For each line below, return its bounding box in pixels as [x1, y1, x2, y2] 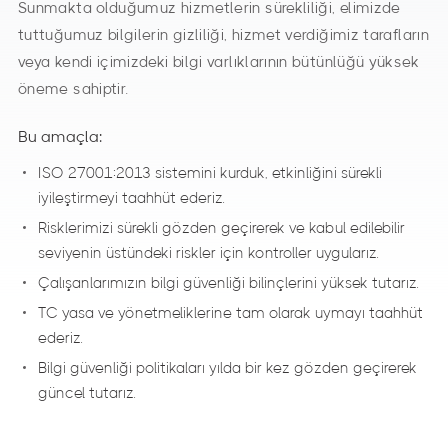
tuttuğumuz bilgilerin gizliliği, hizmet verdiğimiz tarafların [18, 28, 429, 43]
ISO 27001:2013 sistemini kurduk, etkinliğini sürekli [38, 166, 382, 181]
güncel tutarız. [38, 386, 136, 401]
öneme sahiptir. [18, 82, 129, 97]
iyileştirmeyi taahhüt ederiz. [38, 191, 225, 206]
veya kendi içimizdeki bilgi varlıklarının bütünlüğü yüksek [18, 55, 419, 70]
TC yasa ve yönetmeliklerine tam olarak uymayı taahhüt [38, 306, 423, 321]
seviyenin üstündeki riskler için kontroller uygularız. [38, 246, 379, 261]
